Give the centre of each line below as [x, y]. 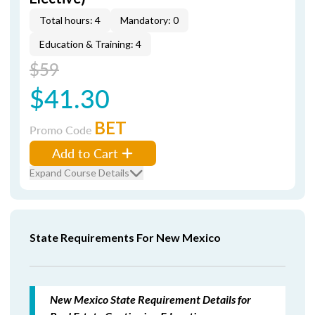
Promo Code [62, 130]
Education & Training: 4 [90, 44]
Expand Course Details [79, 173]
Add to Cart [85, 153]
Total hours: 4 [70, 20]
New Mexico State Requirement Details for [150, 299]
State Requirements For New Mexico [125, 237]
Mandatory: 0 [149, 20]
